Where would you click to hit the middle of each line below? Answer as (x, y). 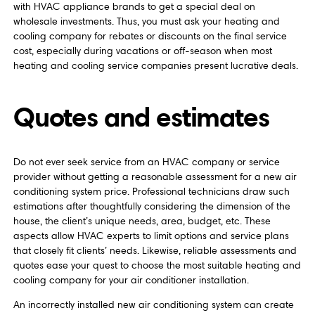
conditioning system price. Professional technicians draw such (151, 191)
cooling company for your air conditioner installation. (131, 280)
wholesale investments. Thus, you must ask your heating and (146, 22)
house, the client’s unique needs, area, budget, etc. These (142, 221)
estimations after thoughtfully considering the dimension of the (152, 206)
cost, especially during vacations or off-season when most (142, 51)
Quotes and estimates (141, 117)
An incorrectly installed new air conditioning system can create (153, 305)
